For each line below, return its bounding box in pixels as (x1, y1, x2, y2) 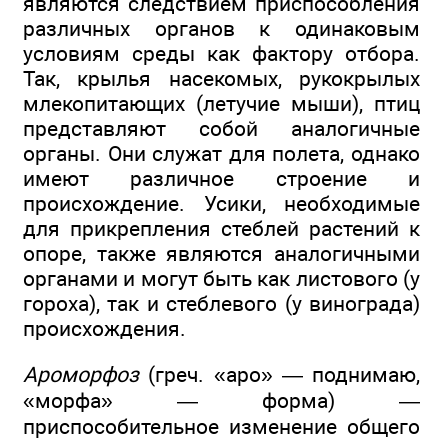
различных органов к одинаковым (23, 15, 420, 41)
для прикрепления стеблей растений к (23, 215, 420, 241)
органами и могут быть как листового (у (23, 265, 420, 291)
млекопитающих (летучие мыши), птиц (23, 90, 420, 116)
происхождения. (23, 315, 186, 341)
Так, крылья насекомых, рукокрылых (23, 65, 420, 91)
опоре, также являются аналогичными (23, 240, 420, 266)
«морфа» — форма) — (23, 388, 420, 414)
